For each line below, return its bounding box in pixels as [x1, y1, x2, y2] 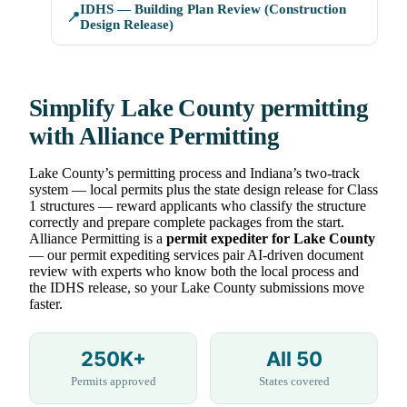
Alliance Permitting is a [29, 231, 166, 247]
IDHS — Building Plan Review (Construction [80, 2, 346, 17]
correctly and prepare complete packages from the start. [29, 214, 344, 231]
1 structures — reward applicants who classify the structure [29, 198, 366, 214]
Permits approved [70, 374, 156, 389]
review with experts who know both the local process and [29, 263, 359, 280]
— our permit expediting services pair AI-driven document [29, 247, 363, 263]
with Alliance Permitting [29, 123, 280, 151]
